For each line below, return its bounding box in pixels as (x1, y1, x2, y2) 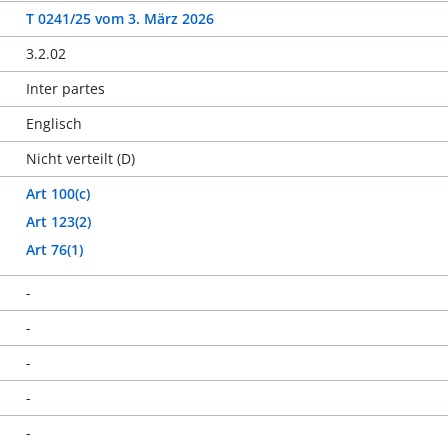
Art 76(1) (26, 240, 84, 259)
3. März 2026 (128, 9, 215, 28)
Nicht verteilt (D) (26, 149, 136, 168)
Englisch (26, 114, 83, 133)
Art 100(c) (26, 184, 91, 203)
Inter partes (26, 79, 106, 98)
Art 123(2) (26, 212, 92, 231)
